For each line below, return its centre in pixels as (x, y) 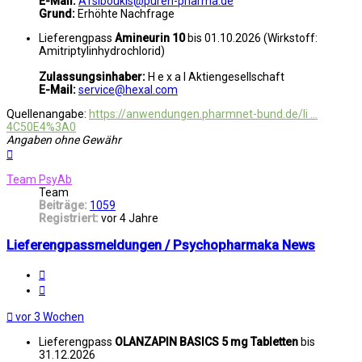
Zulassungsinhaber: (92, 76)
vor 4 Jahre (130, 218)
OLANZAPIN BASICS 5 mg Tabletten (206, 341)
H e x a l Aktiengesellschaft (215, 76)
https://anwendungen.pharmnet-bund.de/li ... (203, 114)
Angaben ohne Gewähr (64, 139)
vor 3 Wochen (50, 316)
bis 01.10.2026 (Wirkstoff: (253, 38)
